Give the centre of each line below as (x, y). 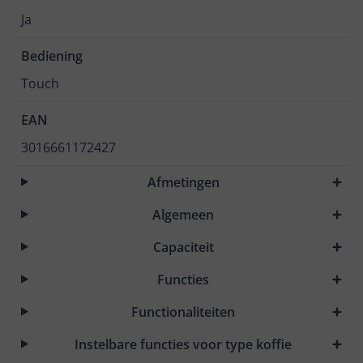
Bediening (52, 56)
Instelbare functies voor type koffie (184, 344)
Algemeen (184, 214)
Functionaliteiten (184, 312)
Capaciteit (183, 247)
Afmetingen (183, 182)
